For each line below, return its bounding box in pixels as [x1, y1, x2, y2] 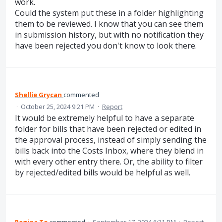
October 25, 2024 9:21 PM [21, 102, 95, 111]
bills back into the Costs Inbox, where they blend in [15, 145, 204, 157]
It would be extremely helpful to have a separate [15, 112, 194, 124]
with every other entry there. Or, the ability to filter [15, 156, 203, 167]
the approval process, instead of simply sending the [15, 134, 207, 146]
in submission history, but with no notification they [15, 29, 204, 40]
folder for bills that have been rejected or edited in [15, 123, 201, 135]
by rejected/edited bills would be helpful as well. [15, 167, 190, 178]
